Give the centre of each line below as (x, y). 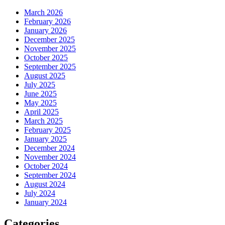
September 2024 (50, 175)
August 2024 (45, 184)
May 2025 (40, 103)
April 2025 (41, 112)
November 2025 (50, 49)
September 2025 (50, 67)
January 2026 (45, 31)
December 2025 (49, 40)
